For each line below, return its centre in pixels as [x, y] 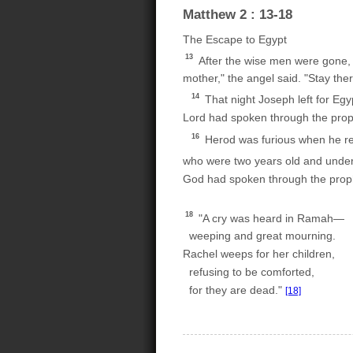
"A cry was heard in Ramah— [270, 218]
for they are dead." [234, 290]
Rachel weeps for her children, [259, 254]
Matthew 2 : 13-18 [238, 14]
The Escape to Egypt [235, 39]
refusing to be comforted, [249, 272]
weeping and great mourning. [259, 236]
